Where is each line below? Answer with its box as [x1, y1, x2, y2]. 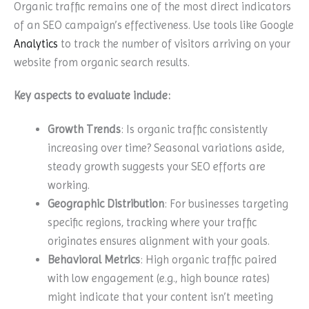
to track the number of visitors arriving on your [58, 37, 290, 50]
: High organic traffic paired [140, 252, 278, 266]
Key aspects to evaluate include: [14, 89, 170, 103]
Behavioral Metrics [48, 252, 141, 266]
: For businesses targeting [164, 197, 289, 210]
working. [48, 178, 90, 192]
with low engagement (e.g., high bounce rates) [48, 271, 270, 285]
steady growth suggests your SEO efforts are [48, 159, 266, 173]
